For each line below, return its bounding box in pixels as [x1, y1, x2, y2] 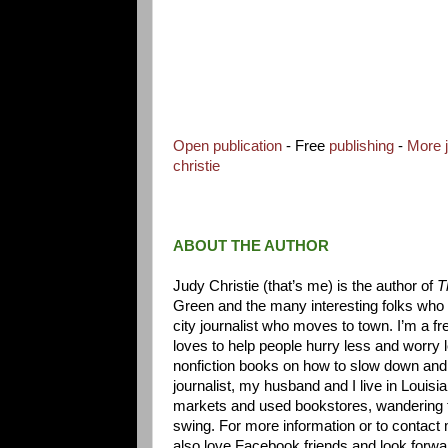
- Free [282, 137, 329, 154]
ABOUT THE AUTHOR [173, 237, 329, 254]
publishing [329, 137, 394, 154]
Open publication [173, 137, 282, 154]
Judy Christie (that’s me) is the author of [173, 277, 433, 294]
